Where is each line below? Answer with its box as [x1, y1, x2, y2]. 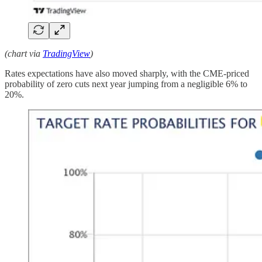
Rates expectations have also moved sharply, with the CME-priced [5, 68, 249, 78]
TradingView [43, 48, 90, 58]
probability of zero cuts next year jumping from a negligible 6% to [5, 78, 247, 89]
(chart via [5, 48, 43, 58]
